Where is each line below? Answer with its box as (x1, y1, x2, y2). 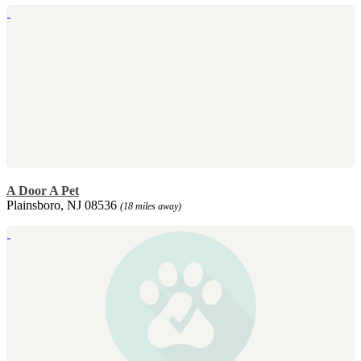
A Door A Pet (6, 183, 79, 197)
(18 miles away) (120, 200, 181, 212)
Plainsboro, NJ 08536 (6, 197, 120, 212)
